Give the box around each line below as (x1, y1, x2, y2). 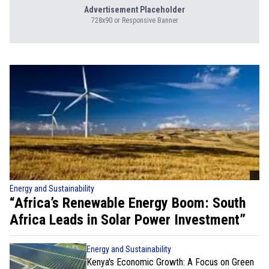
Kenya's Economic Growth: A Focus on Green (86, 256, 254, 268)
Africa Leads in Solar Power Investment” (10, 211, 246, 228)
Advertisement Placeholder (84, 5, 185, 14)
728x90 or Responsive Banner (91, 16, 178, 25)
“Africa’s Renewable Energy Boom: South (10, 195, 246, 211)
